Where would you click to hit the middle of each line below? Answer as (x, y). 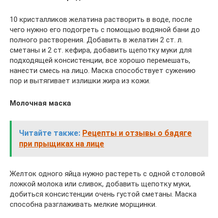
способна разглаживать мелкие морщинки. (83, 204)
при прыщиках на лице (62, 144)
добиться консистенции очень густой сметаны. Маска (103, 194)
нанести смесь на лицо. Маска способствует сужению (103, 71)
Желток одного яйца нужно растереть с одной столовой (107, 174)
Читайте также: (50, 133)
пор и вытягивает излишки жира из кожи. (80, 81)
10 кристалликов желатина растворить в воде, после (101, 19)
